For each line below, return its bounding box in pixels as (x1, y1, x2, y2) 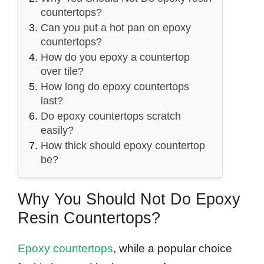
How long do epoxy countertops (41, 81, 189, 93)
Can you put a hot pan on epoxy (41, 22, 191, 34)
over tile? (41, 65, 84, 78)
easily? (41, 124, 74, 137)
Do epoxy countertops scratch (41, 110, 181, 123)
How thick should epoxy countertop (41, 140, 205, 152)
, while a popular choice (113, 242, 232, 255)
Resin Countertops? (18, 209, 160, 227)
